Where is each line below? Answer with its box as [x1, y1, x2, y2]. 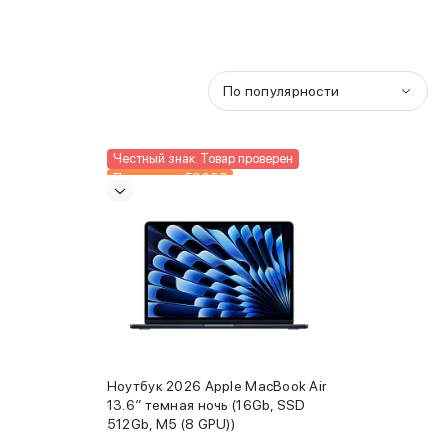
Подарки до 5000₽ [112, 171, 227, 186]
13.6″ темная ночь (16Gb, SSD [106, 397, 306, 413]
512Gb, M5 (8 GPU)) [106, 416, 235, 432]
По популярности [222, 83, 340, 99]
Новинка [112, 191, 162, 206]
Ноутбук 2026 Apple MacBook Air [106, 378, 327, 394]
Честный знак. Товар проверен [112, 151, 293, 166]
